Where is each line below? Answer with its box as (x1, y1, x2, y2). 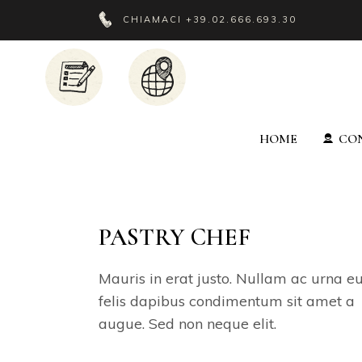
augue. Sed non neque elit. (99, 314, 276, 333)
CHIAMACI (123, 14, 186, 26)
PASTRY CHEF (99, 222, 250, 252)
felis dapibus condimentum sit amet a (99, 292, 355, 310)
